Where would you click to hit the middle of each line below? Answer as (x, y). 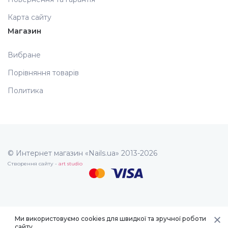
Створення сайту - (33, 164)
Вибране (24, 55)
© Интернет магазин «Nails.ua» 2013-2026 (82, 153)
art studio (70, 164)
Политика (25, 91)
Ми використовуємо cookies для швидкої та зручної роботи (110, 219)
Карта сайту (30, 18)
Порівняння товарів (43, 73)
